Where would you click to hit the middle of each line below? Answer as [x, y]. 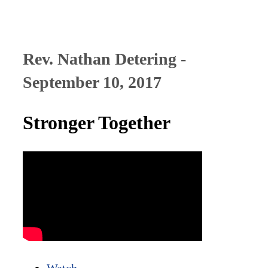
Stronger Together [97, 123]
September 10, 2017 [92, 83]
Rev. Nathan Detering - [104, 59]
